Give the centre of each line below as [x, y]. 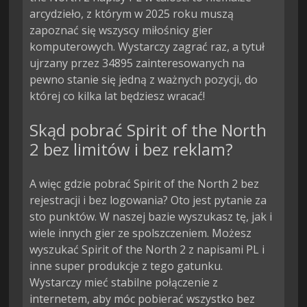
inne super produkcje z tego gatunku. [126, 266]
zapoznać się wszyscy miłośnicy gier [121, 30]
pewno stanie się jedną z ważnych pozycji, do [144, 80]
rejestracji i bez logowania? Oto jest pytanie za [148, 200]
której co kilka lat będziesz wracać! [118, 96]
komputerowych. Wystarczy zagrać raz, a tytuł [147, 47]
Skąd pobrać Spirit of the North [148, 130]
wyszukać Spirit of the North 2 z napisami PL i [147, 250]
